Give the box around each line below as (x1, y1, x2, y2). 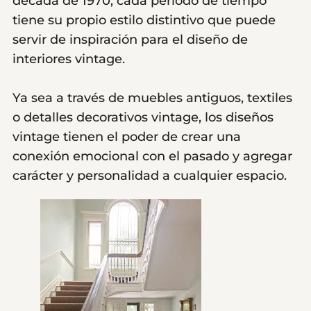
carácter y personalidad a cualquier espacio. (12, 168, 287, 184)
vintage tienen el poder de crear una (12, 129, 241, 145)
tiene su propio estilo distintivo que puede (12, 12, 276, 28)
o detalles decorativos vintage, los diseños (12, 110, 274, 126)
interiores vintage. (12, 51, 125, 67)
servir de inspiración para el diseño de (12, 32, 248, 48)
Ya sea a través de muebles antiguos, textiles (12, 90, 292, 106)
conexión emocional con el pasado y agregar (12, 149, 292, 165)
